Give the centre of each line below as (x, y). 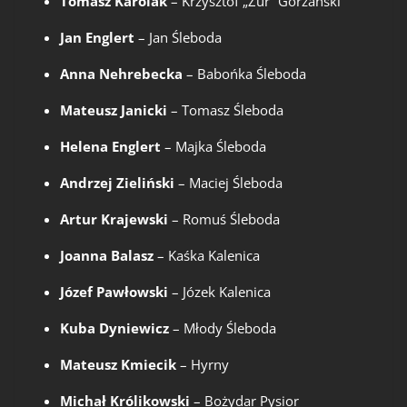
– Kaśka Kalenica (207, 256)
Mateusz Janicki (114, 110)
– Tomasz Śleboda (225, 110)
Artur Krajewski (114, 219)
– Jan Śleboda (178, 38)
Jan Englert (97, 38)
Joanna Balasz (107, 256)
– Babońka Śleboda (244, 74)
